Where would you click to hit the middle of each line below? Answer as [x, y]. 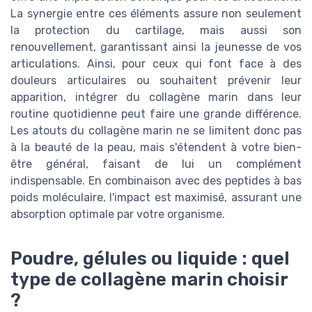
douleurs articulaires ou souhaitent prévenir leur [156, 81]
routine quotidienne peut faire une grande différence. [156, 114]
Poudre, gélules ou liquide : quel [150, 258]
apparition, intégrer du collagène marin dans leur [156, 97]
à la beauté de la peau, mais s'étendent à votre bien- [156, 148]
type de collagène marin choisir [149, 279]
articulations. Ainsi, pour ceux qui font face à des [156, 64]
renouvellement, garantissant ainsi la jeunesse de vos [156, 47]
